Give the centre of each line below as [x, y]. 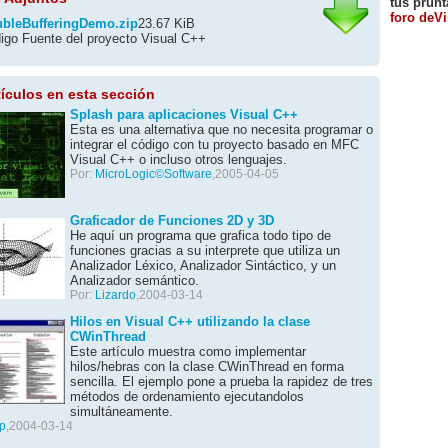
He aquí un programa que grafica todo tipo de [200, 235]
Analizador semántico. [134, 280]
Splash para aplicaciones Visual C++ [184, 114]
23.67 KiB [166, 23]
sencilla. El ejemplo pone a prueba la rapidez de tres [221, 381]
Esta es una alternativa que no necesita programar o [221, 129]
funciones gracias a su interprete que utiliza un [205, 250]
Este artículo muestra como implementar [188, 351]
